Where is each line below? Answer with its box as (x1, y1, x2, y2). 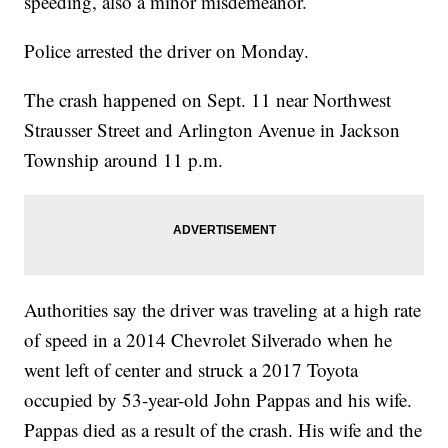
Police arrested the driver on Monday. (24, 38, 310, 64)
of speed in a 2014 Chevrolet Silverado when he (24, 327, 393, 353)
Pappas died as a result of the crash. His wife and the (24, 417, 423, 443)
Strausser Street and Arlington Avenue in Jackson (24, 117, 401, 143)
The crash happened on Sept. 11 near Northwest (24, 87, 392, 113)
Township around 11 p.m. (24, 147, 224, 173)
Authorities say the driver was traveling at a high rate (24, 297, 422, 323)
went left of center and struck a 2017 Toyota (24, 357, 359, 383)
